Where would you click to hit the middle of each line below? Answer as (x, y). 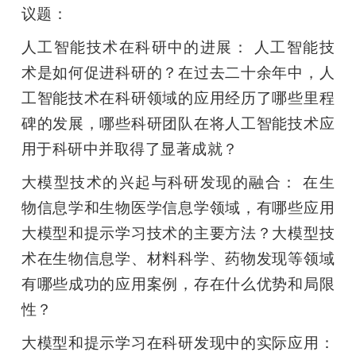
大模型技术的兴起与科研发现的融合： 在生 (178, 182)
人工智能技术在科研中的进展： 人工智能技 (178, 47)
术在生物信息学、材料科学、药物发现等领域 (178, 259)
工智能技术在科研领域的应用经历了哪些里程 (178, 98)
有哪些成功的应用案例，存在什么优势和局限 (178, 284)
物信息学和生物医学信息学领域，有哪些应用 (178, 208)
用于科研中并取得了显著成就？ (130, 149)
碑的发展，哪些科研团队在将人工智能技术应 (178, 124)
